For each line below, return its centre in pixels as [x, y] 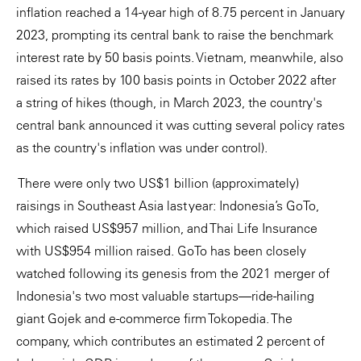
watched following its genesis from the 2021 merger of [173, 273]
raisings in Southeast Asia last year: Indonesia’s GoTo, [168, 205]
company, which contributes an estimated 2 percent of [170, 340]
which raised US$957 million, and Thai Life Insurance [167, 228]
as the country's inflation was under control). [142, 147]
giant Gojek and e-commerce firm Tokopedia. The [154, 318]
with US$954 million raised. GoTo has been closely [161, 250]
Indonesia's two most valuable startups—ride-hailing [165, 295]
